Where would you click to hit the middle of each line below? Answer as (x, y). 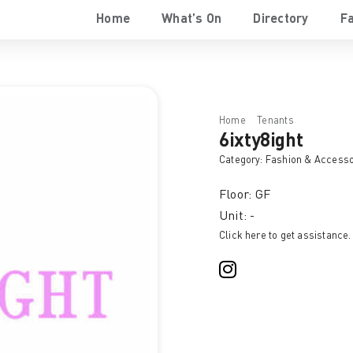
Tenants (275, 121)
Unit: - (237, 217)
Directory (281, 19)
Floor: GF (245, 195)
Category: (242, 160)
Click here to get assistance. (285, 236)
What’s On (192, 19)
